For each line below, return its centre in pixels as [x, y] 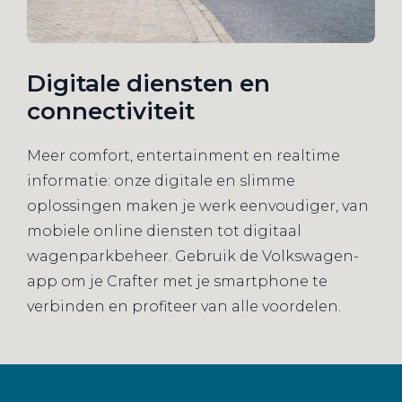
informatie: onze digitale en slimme [161, 180]
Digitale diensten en [149, 83]
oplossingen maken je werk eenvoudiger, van [198, 205]
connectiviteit [111, 111]
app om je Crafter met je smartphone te [177, 281]
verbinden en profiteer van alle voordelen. [184, 306]
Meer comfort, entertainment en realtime [184, 155]
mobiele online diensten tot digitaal [164, 231]
